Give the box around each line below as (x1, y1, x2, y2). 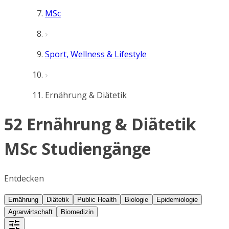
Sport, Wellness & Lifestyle (45, 49, 147, 60)
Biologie (125, 195, 148, 203)
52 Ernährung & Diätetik (4, 113, 196, 135)
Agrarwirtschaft (8, 208, 53, 216)
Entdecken (4, 172, 44, 184)
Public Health (77, 195, 117, 203)
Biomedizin (61, 208, 94, 216)
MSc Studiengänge (4, 138, 151, 160)
